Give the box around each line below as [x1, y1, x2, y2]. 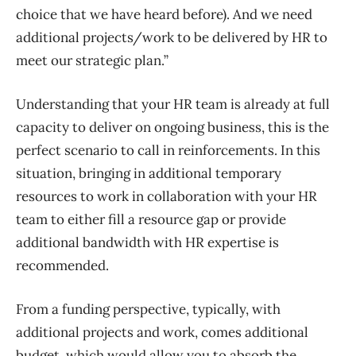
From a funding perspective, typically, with [16, 300, 281, 319]
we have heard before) [87, 6, 226, 24]
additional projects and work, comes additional [16, 323, 308, 342]
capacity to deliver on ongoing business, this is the [16, 118, 329, 137]
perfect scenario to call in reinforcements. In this [16, 141, 320, 160]
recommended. [16, 257, 109, 275]
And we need [233, 6, 312, 24]
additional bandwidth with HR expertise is [16, 234, 279, 252]
